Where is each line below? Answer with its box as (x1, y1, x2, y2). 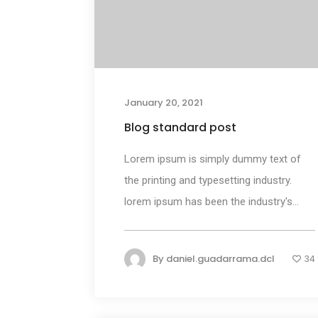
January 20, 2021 (124, 96, 203, 110)
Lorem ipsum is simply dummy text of (124, 153, 301, 166)
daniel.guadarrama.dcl (165, 252, 275, 266)
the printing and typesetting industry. (124, 174, 292, 187)
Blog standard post (124, 119, 236, 136)
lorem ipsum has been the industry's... (124, 195, 299, 209)
